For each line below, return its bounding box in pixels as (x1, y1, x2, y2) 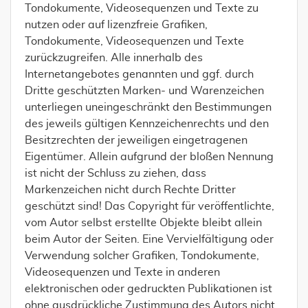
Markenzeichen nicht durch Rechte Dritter (25, 184, 236, 195)
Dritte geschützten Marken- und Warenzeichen (25, 85, 264, 96)
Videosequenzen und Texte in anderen (25, 267, 220, 278)
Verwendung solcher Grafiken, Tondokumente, (25, 250, 259, 261)
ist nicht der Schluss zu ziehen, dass (25, 168, 206, 179)
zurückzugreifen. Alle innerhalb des (25, 52, 203, 63)
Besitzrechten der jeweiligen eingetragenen (25, 135, 247, 146)
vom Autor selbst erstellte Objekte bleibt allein (25, 217, 262, 228)
